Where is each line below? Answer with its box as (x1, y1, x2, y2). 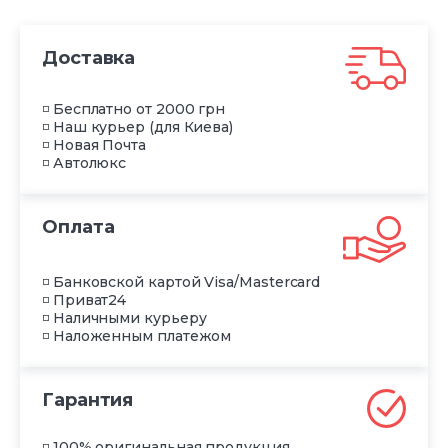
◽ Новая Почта (42, 135, 146, 154)
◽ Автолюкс (42, 153, 127, 172)
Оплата (42, 215, 115, 238)
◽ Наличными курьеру (42, 308, 207, 327)
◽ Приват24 (42, 290, 127, 309)
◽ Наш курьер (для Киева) (42, 117, 234, 136)
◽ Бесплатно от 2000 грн (42, 99, 226, 118)
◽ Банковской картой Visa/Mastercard (42, 272, 321, 291)
